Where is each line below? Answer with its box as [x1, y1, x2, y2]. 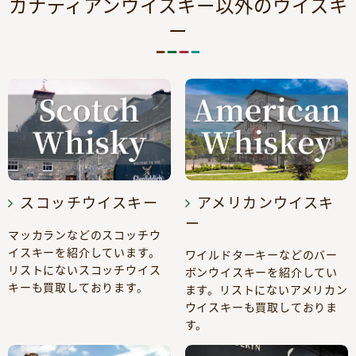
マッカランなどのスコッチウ [8, 227, 161, 243]
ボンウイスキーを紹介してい [184, 265, 338, 281]
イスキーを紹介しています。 [8, 245, 161, 261]
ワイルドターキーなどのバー [184, 247, 338, 263]
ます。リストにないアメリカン [184, 282, 348, 298]
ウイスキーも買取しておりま [184, 300, 338, 315]
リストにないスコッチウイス [8, 262, 161, 278]
